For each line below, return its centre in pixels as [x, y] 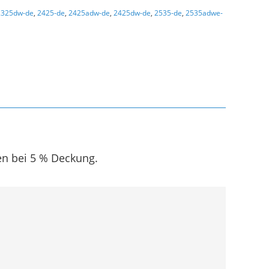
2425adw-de [89, 13]
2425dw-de [132, 13]
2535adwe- [204, 13]
